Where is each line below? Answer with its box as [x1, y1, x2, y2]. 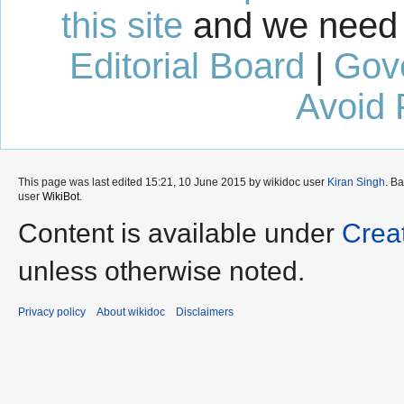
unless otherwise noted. [18, 256, 305, 287]
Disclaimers [176, 306, 234, 319]
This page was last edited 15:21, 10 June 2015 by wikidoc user [18, 176, 327, 189]
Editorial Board [69, 46, 305, 87]
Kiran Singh [327, 176, 385, 189]
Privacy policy [18, 306, 86, 319]
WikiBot [42, 190, 79, 204]
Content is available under [18, 218, 342, 249]
